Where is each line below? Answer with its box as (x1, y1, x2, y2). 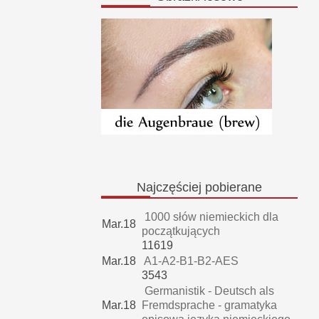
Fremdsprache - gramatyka (142, 299, 277, 312)
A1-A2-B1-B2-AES (142, 255, 239, 268)
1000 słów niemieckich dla (142, 211, 278, 224)
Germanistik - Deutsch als (142, 285, 274, 298)
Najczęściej (137, 180, 202, 195)
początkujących (142, 225, 220, 238)
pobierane (202, 180, 262, 195)
